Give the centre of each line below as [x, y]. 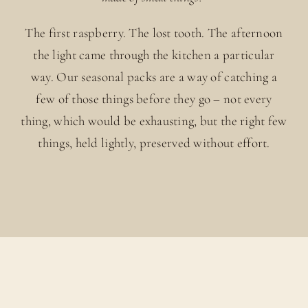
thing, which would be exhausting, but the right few [154, 120]
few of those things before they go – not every [154, 98]
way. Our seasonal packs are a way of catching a [154, 76]
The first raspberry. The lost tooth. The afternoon [154, 32]
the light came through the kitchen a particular [154, 54]
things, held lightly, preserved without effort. [154, 142]
